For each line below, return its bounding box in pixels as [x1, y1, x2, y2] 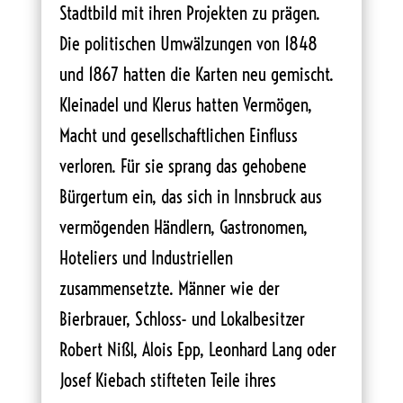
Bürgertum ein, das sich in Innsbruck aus [58, 184, 322, 208]
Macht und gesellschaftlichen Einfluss [58, 123, 298, 147]
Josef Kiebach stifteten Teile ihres [58, 368, 276, 391]
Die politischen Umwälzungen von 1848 [58, 31, 318, 55]
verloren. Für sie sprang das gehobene [58, 154, 307, 177]
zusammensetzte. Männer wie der [58, 276, 280, 300]
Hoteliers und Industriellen [58, 246, 233, 269]
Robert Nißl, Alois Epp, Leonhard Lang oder [58, 337, 336, 361]
